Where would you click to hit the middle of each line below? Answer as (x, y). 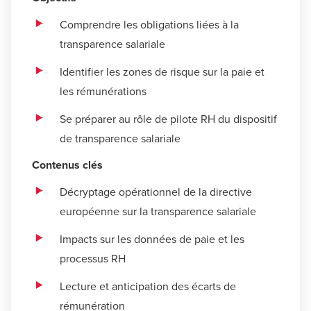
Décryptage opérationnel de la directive (156, 192)
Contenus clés (67, 165)
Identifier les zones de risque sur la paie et (162, 72)
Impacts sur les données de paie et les (152, 239)
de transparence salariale (120, 138)
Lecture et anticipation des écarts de (148, 286)
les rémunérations (103, 91)
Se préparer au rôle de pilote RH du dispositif (168, 119)
